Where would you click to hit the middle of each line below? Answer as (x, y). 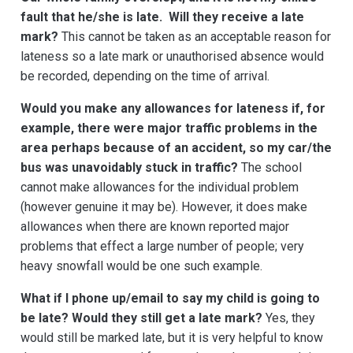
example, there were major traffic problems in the (169, 128)
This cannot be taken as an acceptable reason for (195, 37)
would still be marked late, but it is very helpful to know (172, 338)
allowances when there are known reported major (155, 227)
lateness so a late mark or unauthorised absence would (172, 57)
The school (270, 168)
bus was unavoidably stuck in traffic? (129, 168)
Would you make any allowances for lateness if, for (173, 109)
